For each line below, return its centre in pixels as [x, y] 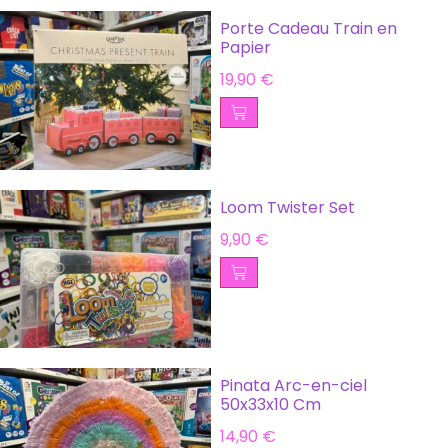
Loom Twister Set [287, 207]
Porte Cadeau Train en [308, 29]
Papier [245, 48]
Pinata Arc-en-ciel [293, 385]
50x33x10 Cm [270, 404]
